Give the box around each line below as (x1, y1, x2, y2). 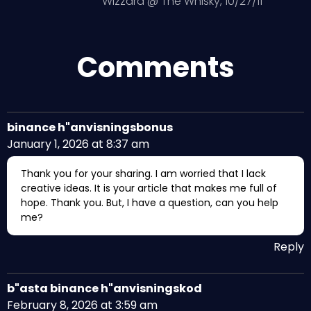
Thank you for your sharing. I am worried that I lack (21, 166, 266, 180)
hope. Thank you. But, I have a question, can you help (21, 195, 278, 210)
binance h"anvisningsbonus (7, 119, 173, 135)
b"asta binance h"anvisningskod (7, 280, 202, 296)
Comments (76, 47, 235, 87)
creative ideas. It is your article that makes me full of (21, 180, 277, 195)
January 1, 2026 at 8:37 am (7, 135, 149, 152)
